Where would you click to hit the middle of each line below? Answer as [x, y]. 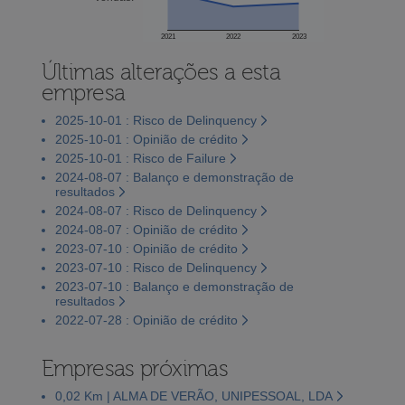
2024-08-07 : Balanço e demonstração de [174, 177]
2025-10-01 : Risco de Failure [140, 158]
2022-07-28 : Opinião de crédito [146, 320]
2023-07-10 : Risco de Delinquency [155, 267]
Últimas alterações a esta [161, 72]
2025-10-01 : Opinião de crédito [146, 139]
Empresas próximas [135, 368]
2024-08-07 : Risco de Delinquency [155, 210]
